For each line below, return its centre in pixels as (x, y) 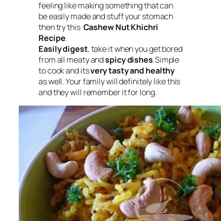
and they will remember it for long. (98, 92)
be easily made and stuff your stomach (106, 16)
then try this (61, 27)
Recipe (52, 38)
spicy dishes (129, 59)
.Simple (166, 59)
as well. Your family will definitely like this (110, 81)
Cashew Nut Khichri (121, 27)
